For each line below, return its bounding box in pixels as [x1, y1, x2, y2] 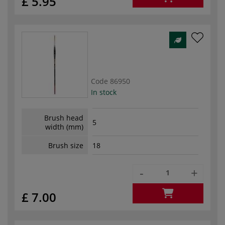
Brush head [44, 113, 83, 123]
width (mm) [45, 122, 83, 132]
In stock [91, 87, 117, 97]
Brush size [48, 140, 83, 150]
